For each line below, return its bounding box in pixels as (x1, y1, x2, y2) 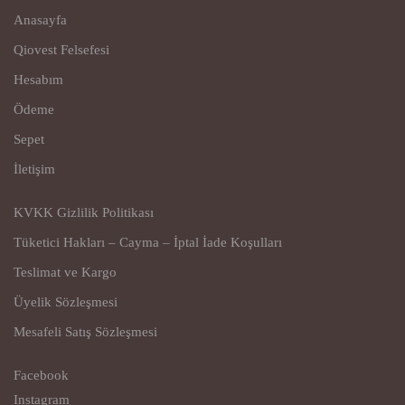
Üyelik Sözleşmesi (14, 295, 118, 310)
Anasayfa (14, 13, 67, 28)
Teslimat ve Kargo (14, 265, 117, 280)
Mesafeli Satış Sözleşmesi (14, 325, 157, 340)
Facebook (14, 368, 69, 383)
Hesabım (14, 72, 63, 88)
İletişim (14, 162, 55, 177)
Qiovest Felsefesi (14, 42, 109, 58)
